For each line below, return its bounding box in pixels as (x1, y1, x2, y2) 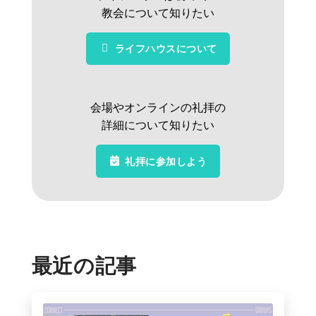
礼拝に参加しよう (125, 154, 207, 168)
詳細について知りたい (101, 119, 214, 132)
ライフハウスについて (114, 42, 217, 56)
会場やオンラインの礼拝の (90, 102, 226, 114)
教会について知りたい (101, 6, 214, 19)
